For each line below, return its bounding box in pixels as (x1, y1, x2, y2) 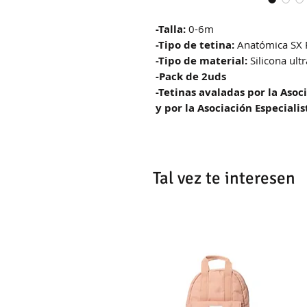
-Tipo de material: (156, 53, 250, 68)
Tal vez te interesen (153, 167, 295, 188)
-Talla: (156, 21, 186, 36)
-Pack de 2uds (156, 69, 226, 84)
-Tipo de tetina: (156, 37, 234, 52)
